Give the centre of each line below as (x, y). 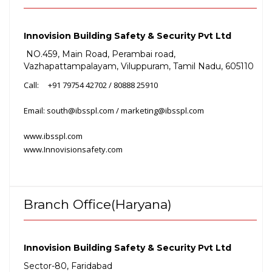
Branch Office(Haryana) (98, 204)
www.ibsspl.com (53, 136)
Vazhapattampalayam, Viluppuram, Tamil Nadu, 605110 (139, 66)
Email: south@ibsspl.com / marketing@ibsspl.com (114, 111)
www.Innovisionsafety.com (73, 150)
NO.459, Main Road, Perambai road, (101, 54)
